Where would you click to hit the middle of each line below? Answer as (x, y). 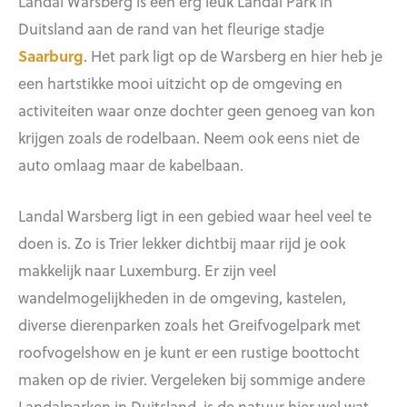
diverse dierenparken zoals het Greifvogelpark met (189, 325)
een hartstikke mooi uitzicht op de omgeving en (180, 83)
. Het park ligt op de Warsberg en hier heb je (233, 56)
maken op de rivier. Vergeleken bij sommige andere (192, 379)
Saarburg (51, 56)
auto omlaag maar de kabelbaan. (133, 165)
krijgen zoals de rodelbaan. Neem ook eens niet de (189, 138)
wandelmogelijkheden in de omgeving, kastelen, (182, 298)
